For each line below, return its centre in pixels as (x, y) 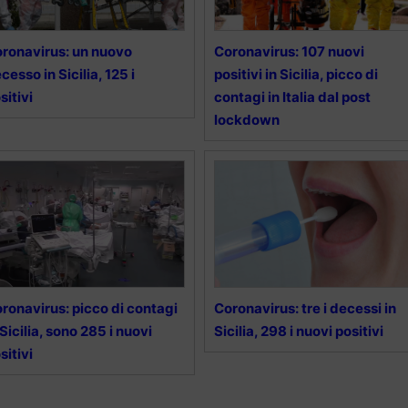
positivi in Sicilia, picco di (296, 75)
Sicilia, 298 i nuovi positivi (298, 331)
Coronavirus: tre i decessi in (305, 309)
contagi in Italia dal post (292, 97)
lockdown (246, 120)
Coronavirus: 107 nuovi (289, 52)
